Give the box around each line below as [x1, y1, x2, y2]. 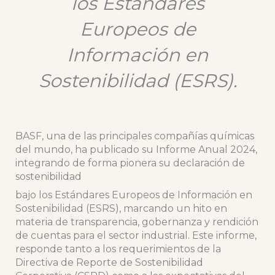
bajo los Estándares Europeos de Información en [15, 189, 252, 201]
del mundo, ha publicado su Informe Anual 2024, [15, 144, 257, 156]
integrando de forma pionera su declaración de [15, 157, 245, 169]
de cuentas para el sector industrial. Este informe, [15, 230, 257, 242]
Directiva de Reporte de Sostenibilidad [15, 257, 203, 269]
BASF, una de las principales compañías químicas [15, 130, 254, 142]
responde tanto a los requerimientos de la [15, 243, 221, 255]
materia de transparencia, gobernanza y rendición [15, 216, 258, 228]
